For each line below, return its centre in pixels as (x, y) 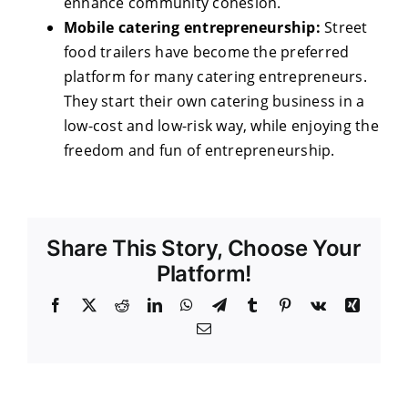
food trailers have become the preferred (207, 52)
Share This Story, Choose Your (204, 248)
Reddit (148, 304)
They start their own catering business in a (214, 101)
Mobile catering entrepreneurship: (192, 27)
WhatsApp (224, 304)
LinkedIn (189, 304)
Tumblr (280, 304)
